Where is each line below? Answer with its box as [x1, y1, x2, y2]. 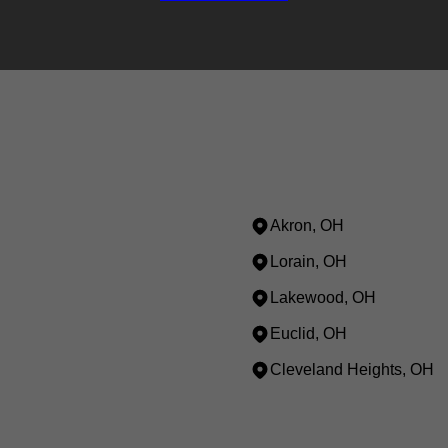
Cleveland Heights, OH [270, 361, 434, 378]
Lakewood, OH [270, 289, 376, 306]
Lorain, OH [270, 253, 347, 270]
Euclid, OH [270, 325, 347, 342]
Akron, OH [270, 217, 344, 234]
